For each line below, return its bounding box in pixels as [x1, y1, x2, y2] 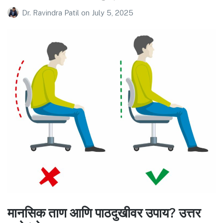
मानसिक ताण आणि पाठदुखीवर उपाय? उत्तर [7, 206, 201, 221]
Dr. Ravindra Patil [22, 8, 81, 17]
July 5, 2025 [92, 8, 133, 17]
